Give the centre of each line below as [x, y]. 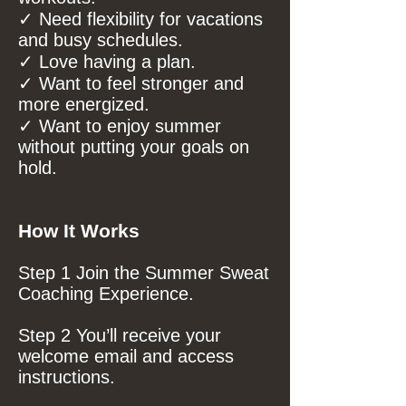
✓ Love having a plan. [107, 62]
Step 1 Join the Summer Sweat [144, 273]
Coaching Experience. [106, 294]
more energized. [84, 105]
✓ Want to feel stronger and [131, 84]
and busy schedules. [101, 40]
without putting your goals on [134, 147]
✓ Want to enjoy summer [120, 126]
